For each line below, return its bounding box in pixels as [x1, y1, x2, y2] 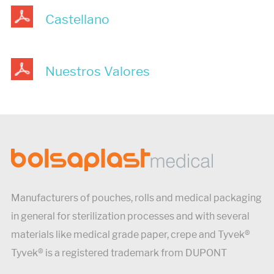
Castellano [45, 11, 109, 27]
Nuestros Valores [45, 64, 150, 80]
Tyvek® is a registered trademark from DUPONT [10, 247, 227, 259]
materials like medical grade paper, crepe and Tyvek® [10, 229, 250, 241]
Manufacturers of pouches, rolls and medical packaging [10, 192, 262, 204]
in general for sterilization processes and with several [10, 210, 250, 223]
